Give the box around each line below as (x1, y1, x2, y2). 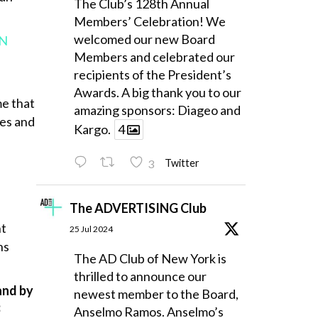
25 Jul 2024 (69, 223, 113, 234)
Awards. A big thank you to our (73, 84, 241, 101)
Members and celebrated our (73, 49, 235, 65)
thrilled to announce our (73, 268, 207, 284)
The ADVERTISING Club (69, 199, 207, 216)
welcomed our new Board (73, 31, 215, 48)
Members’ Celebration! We (73, 13, 226, 30)
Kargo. (73, 121, 111, 138)
